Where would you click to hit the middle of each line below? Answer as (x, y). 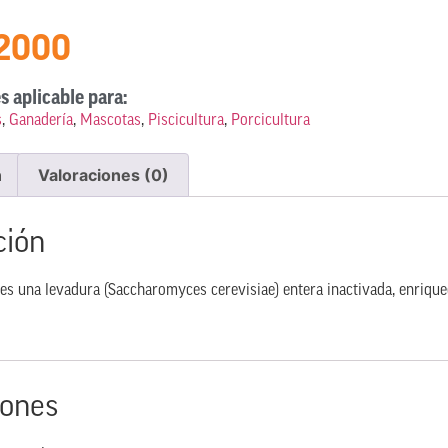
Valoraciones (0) (103, 174)
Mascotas (110, 121)
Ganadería (40, 121)
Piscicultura (185, 121)
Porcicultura (270, 121)
